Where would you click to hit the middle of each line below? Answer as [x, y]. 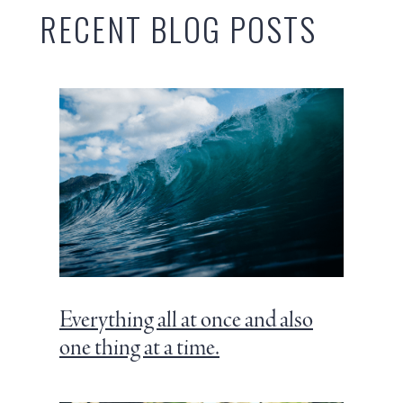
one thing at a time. [139, 349]
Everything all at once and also [186, 321]
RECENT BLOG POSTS [178, 28]
